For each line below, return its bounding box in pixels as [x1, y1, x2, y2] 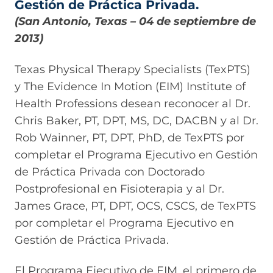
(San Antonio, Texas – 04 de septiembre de [15, 15, 256, 29]
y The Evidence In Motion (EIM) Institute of [15, 79, 246, 93]
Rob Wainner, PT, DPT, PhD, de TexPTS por [15, 130, 244, 144]
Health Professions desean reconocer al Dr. [15, 96, 250, 110]
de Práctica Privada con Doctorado [15, 165, 205, 179]
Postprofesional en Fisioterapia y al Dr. [15, 182, 224, 196]
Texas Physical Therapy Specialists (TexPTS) [15, 62, 250, 76]
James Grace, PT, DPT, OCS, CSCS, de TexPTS [15, 199, 256, 213]
